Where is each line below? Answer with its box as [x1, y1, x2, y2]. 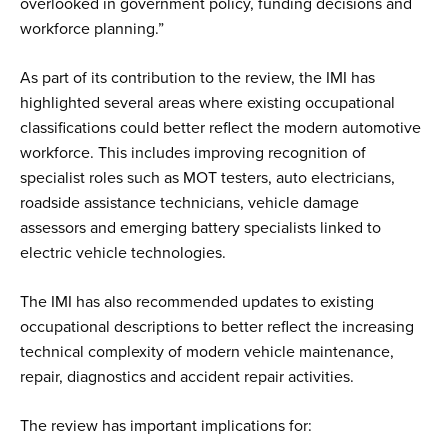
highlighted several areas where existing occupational [20, 93, 395, 114]
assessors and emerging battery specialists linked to [20, 218, 381, 239]
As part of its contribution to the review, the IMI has [20, 68, 375, 89]
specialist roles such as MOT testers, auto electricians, [20, 168, 395, 189]
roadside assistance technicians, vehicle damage [20, 193, 359, 214]
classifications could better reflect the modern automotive [20, 118, 421, 139]
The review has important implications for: [20, 416, 312, 437]
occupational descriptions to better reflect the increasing [20, 317, 414, 338]
